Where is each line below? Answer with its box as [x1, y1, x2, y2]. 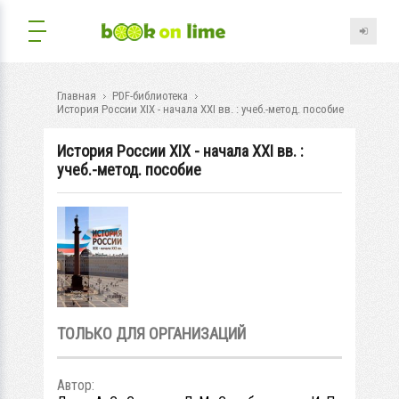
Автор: [57, 377, 98, 394]
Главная [57, 89, 96, 102]
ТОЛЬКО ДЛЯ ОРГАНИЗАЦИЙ [57, 324, 246, 343]
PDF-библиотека [112, 89, 188, 102]
